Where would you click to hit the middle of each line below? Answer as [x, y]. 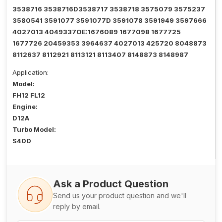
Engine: [25, 107]
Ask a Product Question [111, 184]
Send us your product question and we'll [120, 196]
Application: [30, 73]
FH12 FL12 [29, 95]
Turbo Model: [34, 130]
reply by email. [77, 207]
